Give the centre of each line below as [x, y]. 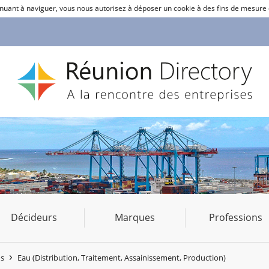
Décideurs [34, 218]
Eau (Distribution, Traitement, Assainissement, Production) [122, 257]
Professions [235, 218]
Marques [134, 218]
